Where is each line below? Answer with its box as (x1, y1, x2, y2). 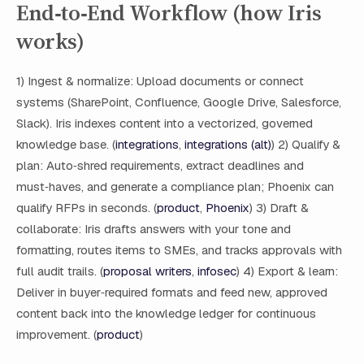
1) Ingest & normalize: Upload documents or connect (16, 73, 304, 89)
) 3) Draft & (249, 200, 309, 216)
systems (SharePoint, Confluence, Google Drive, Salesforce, (16, 94, 341, 110)
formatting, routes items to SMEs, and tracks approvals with (16, 242, 342, 258)
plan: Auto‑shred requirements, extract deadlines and (16, 158, 304, 174)
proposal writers (103, 263, 192, 279)
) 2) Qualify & (271, 136, 340, 153)
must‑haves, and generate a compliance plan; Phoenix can (16, 179, 334, 195)
